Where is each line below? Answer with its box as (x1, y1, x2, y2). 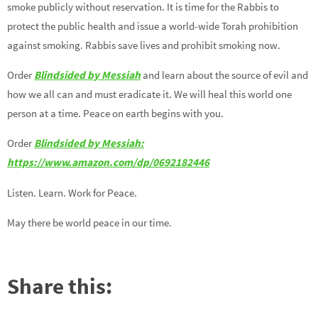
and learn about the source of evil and (141, 67, 308, 82)
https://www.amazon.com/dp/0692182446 (7, 155, 209, 170)
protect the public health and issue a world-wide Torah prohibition (7, 18, 298, 33)
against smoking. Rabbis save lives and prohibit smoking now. (7, 38, 280, 52)
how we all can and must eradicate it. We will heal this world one (7, 87, 292, 101)
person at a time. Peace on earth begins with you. (7, 106, 224, 120)
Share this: (7, 272, 112, 300)
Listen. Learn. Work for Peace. (7, 185, 137, 199)
